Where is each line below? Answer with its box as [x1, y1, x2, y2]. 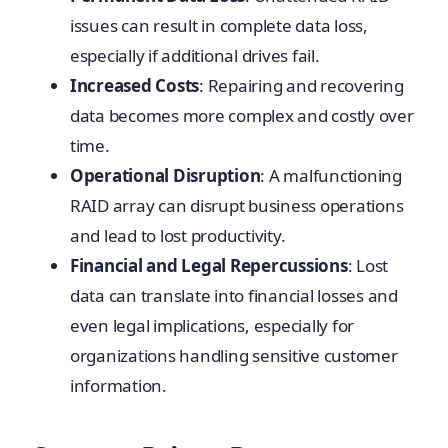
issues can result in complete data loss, [69, 13, 368, 37]
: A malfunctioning [260, 163, 402, 187]
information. [69, 373, 167, 397]
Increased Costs [69, 73, 200, 97]
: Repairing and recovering [199, 73, 404, 97]
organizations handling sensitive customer [69, 343, 398, 367]
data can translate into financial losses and [69, 283, 398, 307]
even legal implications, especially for [69, 313, 355, 337]
